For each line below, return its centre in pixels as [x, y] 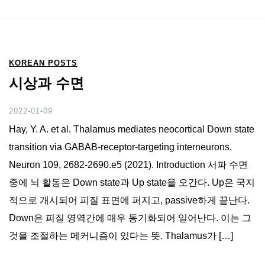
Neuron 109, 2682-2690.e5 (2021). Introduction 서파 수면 [128, 164]
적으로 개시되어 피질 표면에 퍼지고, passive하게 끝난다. [129, 200]
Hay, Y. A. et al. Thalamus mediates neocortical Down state [132, 129]
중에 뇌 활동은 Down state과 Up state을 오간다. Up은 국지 [132, 182]
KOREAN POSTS [43, 63]
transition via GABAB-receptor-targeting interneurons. [120, 147]
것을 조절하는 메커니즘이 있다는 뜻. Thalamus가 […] [121, 235]
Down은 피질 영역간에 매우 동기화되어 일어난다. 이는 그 [130, 218]
